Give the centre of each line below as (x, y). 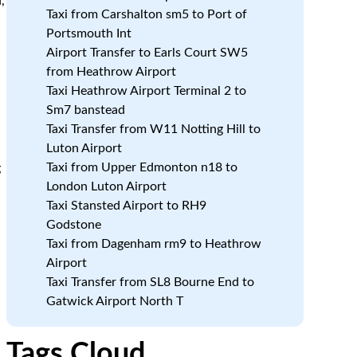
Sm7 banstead (85, 110)
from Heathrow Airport (111, 72)
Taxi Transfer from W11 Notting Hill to (153, 129)
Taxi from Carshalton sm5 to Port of (146, 14)
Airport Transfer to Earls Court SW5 (147, 53)
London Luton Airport (106, 186)
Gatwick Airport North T (114, 301)
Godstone (73, 225)
